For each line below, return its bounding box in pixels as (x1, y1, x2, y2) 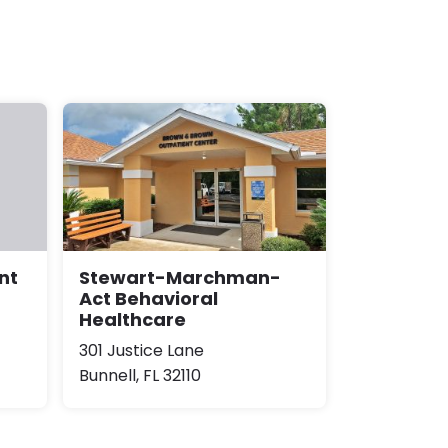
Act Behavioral (79, 285, 218, 311)
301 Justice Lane (79, 338, 204, 362)
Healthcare (79, 306, 186, 332)
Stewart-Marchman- (79, 264, 281, 290)
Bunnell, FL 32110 (79, 363, 201, 387)
